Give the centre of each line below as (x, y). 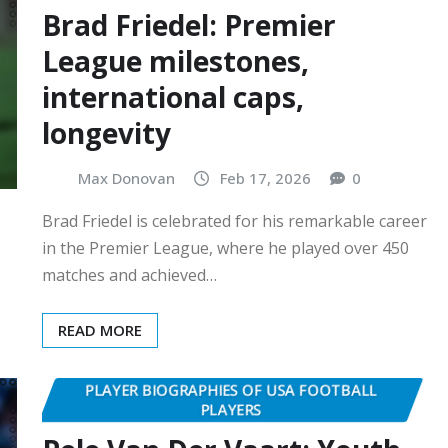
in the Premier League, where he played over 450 (225, 248)
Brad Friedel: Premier (189, 24)
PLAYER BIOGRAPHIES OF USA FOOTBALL (231, 390)
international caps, (173, 96)
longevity (106, 132)
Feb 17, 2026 (265, 177)
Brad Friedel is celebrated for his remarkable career (234, 221)
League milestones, (175, 60)
